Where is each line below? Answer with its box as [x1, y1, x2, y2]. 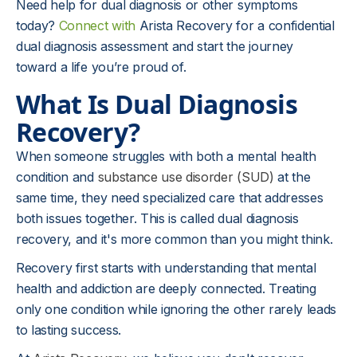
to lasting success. [16, 322, 121, 338]
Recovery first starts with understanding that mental [16, 260, 316, 276]
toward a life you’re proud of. [16, 59, 186, 75]
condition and [16, 169, 98, 185]
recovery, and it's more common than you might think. [16, 231, 333, 247]
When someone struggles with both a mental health [16, 148, 316, 164]
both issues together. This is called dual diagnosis [16, 210, 299, 226]
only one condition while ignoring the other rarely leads [16, 301, 337, 317]
